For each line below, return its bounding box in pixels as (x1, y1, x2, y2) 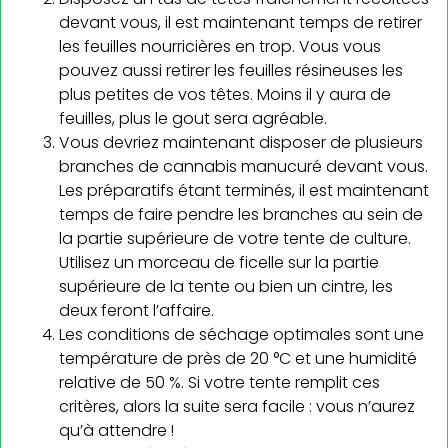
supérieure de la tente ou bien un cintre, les (59, 274, 393, 298)
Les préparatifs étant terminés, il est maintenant (59, 178, 429, 202)
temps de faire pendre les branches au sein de (59, 202, 423, 226)
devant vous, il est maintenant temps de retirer (59, 10, 422, 34)
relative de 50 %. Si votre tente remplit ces (59, 370, 380, 394)
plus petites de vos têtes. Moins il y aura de (59, 82, 391, 106)
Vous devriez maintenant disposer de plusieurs (59, 130, 423, 154)
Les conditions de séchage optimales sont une (59, 322, 424, 346)
